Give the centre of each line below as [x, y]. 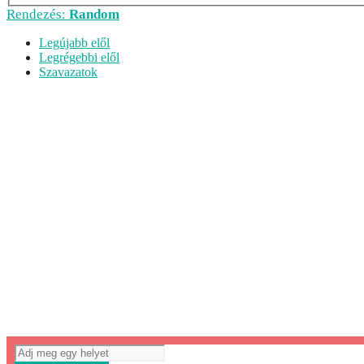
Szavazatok [68, 72]
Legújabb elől [74, 43]
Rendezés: [38, 15]
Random [94, 15]
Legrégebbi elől [79, 58]
